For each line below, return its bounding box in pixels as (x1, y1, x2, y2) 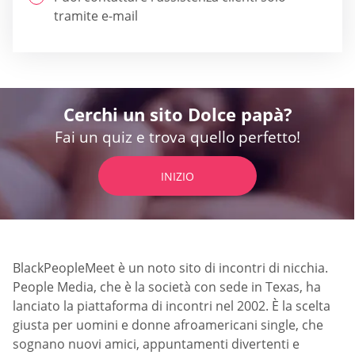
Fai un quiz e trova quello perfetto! (55, 127, 300, 148)
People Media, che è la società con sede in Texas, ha (13, 278, 321, 296)
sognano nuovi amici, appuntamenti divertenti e (13, 335, 300, 353)
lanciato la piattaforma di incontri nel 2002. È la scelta (13, 297, 330, 315)
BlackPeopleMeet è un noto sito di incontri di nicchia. (13, 259, 328, 277)
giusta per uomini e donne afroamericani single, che (13, 316, 323, 334)
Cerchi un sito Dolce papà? (63, 102, 292, 127)
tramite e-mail (54, 7, 138, 25)
